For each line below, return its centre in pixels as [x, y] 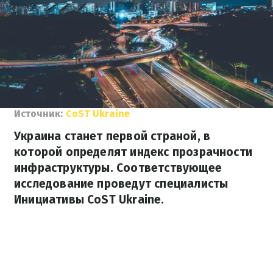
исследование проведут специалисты [121, 184]
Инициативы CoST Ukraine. [89, 200]
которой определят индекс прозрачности [133, 152]
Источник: [38, 114]
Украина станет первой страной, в [112, 136]
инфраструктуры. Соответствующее [118, 168]
